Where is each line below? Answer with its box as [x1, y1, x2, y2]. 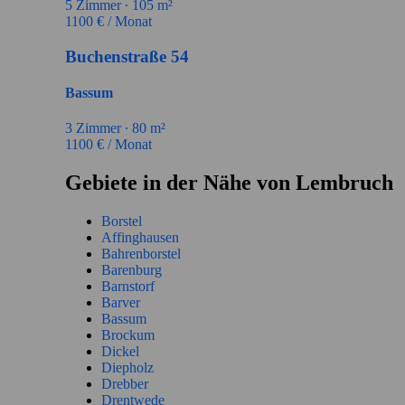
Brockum [101, 326, 155, 343]
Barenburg [101, 261, 162, 278]
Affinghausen [101, 229, 179, 245]
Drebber [101, 375, 148, 391]
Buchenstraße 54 [65, 46, 189, 66]
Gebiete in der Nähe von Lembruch [65, 171, 393, 195]
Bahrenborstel [101, 245, 181, 261]
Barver [101, 294, 140, 310]
